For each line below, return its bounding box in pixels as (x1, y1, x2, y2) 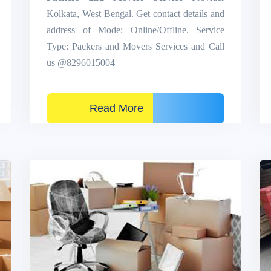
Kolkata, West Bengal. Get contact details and (47, 8, 224, 19)
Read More (56, 102, 143, 114)
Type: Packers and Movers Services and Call (47, 41, 224, 51)
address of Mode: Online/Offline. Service (47, 24, 224, 35)
